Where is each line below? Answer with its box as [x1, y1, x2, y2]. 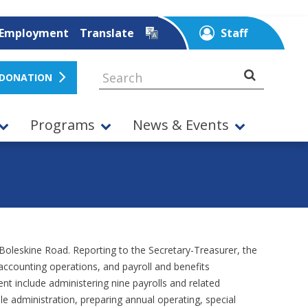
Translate [79, 25, 134, 41]
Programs [30, 115, 96, 135]
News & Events [132, 115, 229, 135]
